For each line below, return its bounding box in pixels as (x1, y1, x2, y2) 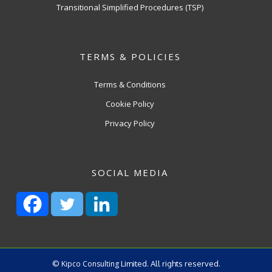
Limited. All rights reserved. (118, 259, 220, 268)
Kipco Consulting (61, 259, 119, 269)
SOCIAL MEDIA (92, 166, 168, 178)
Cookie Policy (106, 98, 154, 109)
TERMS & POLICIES (79, 50, 181, 63)
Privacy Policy (105, 118, 155, 129)
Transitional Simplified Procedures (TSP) (56, 2, 203, 13)
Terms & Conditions (94, 79, 166, 90)
